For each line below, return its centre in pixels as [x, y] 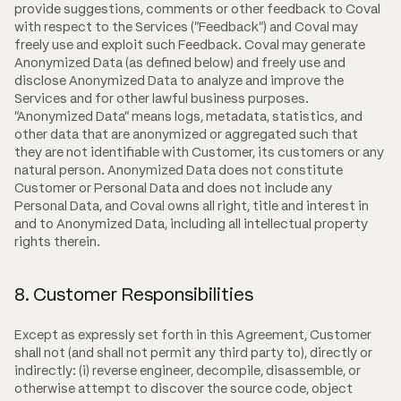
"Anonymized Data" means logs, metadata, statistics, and [188, 116]
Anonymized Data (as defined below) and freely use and [180, 62]
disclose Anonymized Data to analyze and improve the [179, 80]
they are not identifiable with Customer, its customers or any [199, 152]
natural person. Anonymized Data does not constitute [179, 170]
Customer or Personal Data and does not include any [173, 188]
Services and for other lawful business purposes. [162, 98]
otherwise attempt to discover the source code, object [183, 388]
